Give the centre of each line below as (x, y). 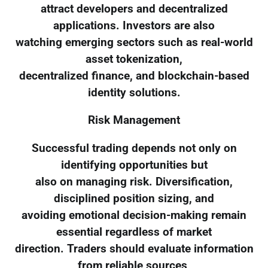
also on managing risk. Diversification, (134, 182)
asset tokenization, (134, 59)
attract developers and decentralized (134, 9)
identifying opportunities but (134, 165)
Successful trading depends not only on (134, 149)
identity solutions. (134, 92)
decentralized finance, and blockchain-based (134, 76)
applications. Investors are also (134, 25)
